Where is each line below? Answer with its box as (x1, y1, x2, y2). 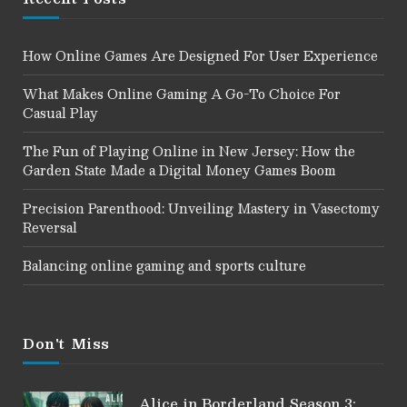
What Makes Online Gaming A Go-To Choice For (23, 82, 341, 104)
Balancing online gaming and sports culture (23, 253, 306, 276)
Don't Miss (23, 331, 110, 354)
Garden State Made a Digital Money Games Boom (23, 158, 336, 181)
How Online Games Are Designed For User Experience (23, 44, 378, 66)
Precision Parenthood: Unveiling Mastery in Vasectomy (23, 196, 380, 219)
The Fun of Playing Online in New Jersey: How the (23, 139, 355, 162)
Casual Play (23, 101, 98, 124)
